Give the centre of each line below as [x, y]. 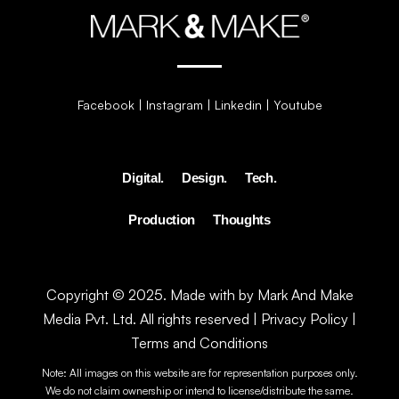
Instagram [174, 105]
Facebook [106, 105]
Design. [204, 178]
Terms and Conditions [199, 343]
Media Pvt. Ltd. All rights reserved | [152, 319]
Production [162, 220]
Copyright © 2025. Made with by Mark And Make [199, 295]
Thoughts [242, 220]
